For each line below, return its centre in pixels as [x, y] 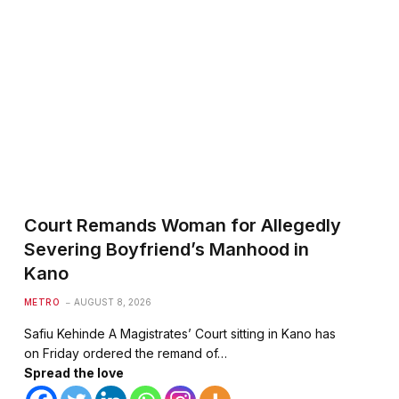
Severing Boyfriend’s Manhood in [166, 249]
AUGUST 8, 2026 [113, 301]
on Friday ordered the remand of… [125, 353]
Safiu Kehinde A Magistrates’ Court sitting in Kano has [179, 333]
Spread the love [73, 372]
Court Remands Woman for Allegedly [182, 225]
